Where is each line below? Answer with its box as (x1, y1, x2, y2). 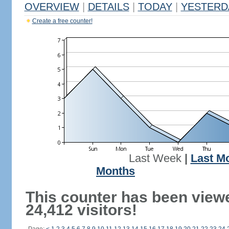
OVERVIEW (24, 1, 79, 12)
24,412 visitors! (25, 201, 137, 218)
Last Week (128, 152, 181, 165)
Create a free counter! (32, 17, 93, 25)
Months (96, 165, 135, 177)
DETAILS (87, 1, 129, 12)
